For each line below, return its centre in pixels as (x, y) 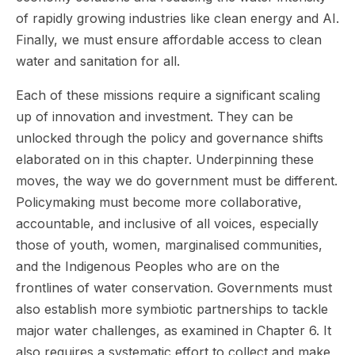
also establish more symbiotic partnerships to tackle (172, 309)
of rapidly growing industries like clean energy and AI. (177, 18)
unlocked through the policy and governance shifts (170, 138)
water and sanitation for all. (98, 61)
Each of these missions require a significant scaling (168, 95)
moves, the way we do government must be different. (177, 181)
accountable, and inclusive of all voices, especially (167, 223)
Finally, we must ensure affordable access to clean (169, 40)
